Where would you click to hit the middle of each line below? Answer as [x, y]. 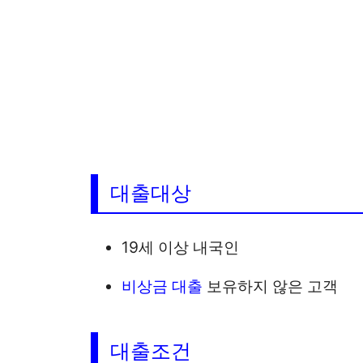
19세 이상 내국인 [181, 247]
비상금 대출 [162, 286]
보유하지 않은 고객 [271, 286]
